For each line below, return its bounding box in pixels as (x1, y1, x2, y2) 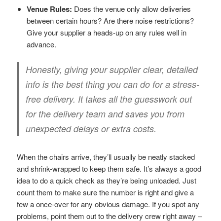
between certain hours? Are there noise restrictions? (27, 15, 194, 26)
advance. (27, 38, 57, 49)
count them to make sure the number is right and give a (17, 186, 194, 197)
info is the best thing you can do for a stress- (26, 77, 200, 90)
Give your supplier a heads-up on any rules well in (27, 27, 187, 37)
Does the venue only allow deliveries (72, 3, 191, 14)
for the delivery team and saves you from (26, 107, 185, 120)
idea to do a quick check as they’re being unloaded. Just (17, 175, 197, 185)
